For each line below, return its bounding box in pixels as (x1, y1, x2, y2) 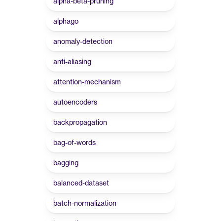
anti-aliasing (53, 57, 91, 66)
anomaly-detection (53, 37, 112, 45)
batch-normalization (53, 199, 116, 207)
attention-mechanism (53, 77, 121, 86)
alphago (53, 17, 78, 25)
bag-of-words (53, 138, 96, 147)
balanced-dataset (53, 179, 109, 187)
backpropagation (53, 118, 107, 126)
